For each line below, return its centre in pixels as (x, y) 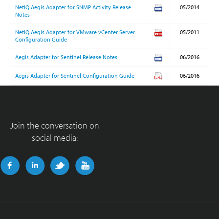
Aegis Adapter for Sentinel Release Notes (66, 57)
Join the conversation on (55, 125)
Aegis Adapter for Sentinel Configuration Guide (75, 76)
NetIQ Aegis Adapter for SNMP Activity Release (73, 7)
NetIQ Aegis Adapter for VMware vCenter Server (75, 32)
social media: (55, 138)
